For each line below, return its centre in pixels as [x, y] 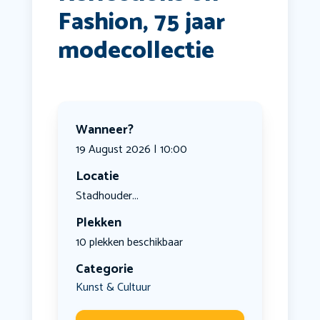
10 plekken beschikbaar [129, 243]
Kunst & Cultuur [113, 288]
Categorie [104, 270]
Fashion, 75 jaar [141, 23]
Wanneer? [104, 130]
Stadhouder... [107, 196]
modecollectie [136, 51]
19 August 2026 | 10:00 [131, 150]
